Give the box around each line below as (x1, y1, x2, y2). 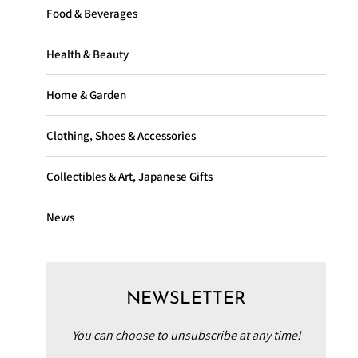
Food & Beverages (46, 6, 137, 22)
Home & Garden (46, 87, 126, 103)
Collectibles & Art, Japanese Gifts (46, 169, 213, 185)
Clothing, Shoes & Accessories (46, 128, 196, 144)
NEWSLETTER (126, 290, 246, 309)
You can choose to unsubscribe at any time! (71, 327, 301, 344)
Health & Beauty (46, 46, 129, 62)
